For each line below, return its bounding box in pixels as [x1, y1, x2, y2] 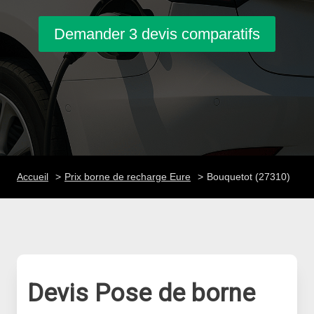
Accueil [17, 171, 48, 182]
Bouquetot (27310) [207, 171, 290, 182]
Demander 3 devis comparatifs [54, 25, 260, 43]
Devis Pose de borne [27, 279, 255, 308]
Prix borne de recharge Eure [64, 171, 191, 182]
